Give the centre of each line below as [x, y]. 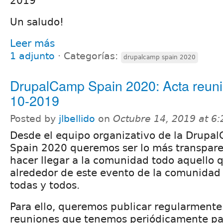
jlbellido [77, 118]
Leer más [32, 43]
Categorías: [92, 56]
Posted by [34, 118]
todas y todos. [45, 185]
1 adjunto [32, 56]
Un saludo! [37, 22]
